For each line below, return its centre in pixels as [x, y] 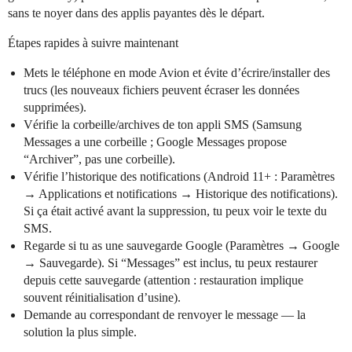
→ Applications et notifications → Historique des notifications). [181, 194]
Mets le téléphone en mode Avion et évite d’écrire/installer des [177, 73]
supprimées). [55, 108]
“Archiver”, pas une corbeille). [99, 159]
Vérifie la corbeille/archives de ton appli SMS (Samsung [163, 125]
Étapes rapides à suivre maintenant [93, 43]
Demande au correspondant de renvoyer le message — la [165, 315]
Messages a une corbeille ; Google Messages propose [155, 142]
